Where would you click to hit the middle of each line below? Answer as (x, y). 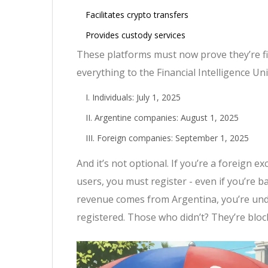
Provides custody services (135, 35)
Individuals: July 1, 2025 (136, 98)
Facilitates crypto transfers (137, 15)
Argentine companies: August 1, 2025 (167, 118)
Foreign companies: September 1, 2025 (173, 138)
